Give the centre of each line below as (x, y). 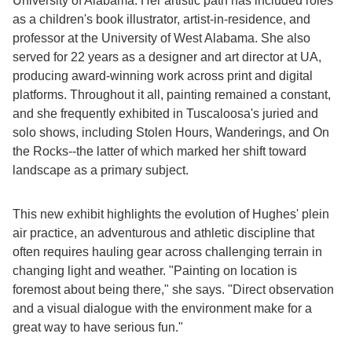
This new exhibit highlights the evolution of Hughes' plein (171, 214)
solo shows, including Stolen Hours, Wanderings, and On (171, 132)
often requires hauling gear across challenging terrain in (167, 252)
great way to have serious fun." (98, 327)
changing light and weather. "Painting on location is (155, 271)
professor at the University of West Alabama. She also (161, 38)
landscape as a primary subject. (101, 170)
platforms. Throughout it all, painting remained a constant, (172, 95)
